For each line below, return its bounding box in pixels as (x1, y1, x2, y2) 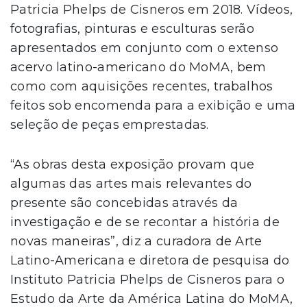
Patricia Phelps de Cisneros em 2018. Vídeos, (10, 2, 293, 18)
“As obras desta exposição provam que (10, 157, 255, 173)
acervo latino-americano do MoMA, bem (10, 60, 267, 75)
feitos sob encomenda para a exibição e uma (10, 98, 296, 114)
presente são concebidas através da (10, 195, 238, 211)
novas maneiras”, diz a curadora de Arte (10, 234, 262, 249)
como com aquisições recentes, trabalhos (10, 79, 273, 95)
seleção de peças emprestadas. (10, 117, 209, 133)
